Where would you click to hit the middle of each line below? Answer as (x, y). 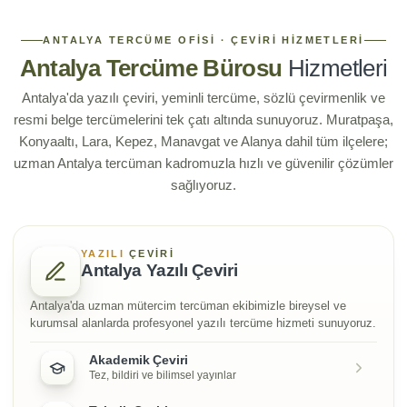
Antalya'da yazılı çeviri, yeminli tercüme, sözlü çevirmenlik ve (203, 98)
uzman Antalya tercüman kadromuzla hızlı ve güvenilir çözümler (203, 164)
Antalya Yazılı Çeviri (159, 271)
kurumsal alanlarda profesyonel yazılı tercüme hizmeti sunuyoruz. (203, 323)
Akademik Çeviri (139, 360)
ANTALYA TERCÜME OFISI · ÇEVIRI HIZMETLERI (203, 40)
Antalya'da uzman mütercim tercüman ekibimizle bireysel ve (188, 306)
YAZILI (103, 254)
